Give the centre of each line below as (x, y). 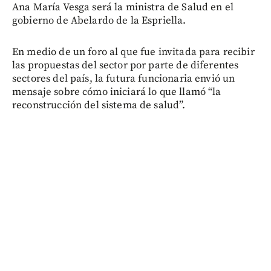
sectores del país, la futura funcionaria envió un (124, 79)
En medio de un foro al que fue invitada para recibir (133, 52)
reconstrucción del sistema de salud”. (99, 106)
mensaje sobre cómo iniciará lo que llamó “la (117, 92)
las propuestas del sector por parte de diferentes (126, 66)
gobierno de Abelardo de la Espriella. (99, 21)
